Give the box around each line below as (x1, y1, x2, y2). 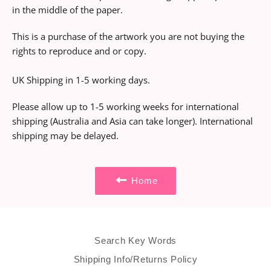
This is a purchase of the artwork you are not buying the (12, 30, 244, 42)
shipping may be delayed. (12, 129, 119, 142)
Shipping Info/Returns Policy (73, 254, 198, 264)
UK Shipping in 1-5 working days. (12, 74, 150, 86)
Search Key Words (94, 235, 177, 246)
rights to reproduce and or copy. (12, 45, 146, 57)
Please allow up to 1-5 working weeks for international (12, 100, 239, 113)
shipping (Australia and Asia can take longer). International (12, 115, 253, 127)
